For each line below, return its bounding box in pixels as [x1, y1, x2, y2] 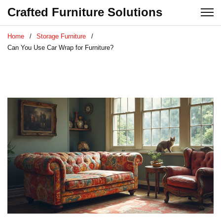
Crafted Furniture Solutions [7, 5, 162, 19]
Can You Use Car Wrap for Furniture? [7, 44, 113, 51]
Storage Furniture [37, 33, 86, 40]
